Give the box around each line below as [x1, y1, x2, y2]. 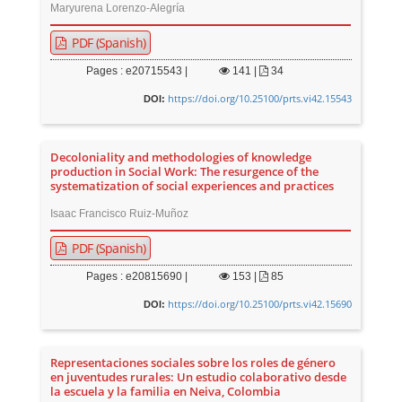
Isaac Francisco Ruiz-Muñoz [50, 207, 189, 221]
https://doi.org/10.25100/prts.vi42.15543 [167, 92, 352, 106]
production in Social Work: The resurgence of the [50, 164, 319, 180]
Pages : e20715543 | [86, 65, 188, 78]
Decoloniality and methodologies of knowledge [50, 150, 312, 166]
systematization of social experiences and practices [50, 179, 335, 195]
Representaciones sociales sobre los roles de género [50, 355, 336, 371]
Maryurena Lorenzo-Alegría [50, 2, 186, 15]
